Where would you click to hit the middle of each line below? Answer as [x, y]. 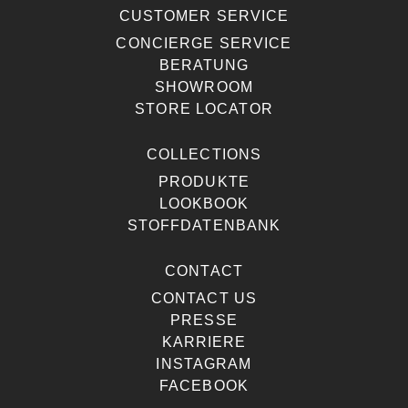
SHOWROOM [204, 87]
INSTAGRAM [204, 363]
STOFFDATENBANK [204, 225]
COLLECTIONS [204, 154]
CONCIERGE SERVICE [204, 43]
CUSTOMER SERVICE [204, 15]
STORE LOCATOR [204, 108]
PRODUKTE [204, 181]
